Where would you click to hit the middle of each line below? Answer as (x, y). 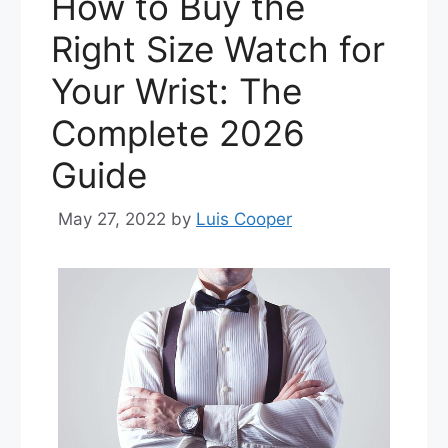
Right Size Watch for (218, 48)
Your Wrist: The (176, 90)
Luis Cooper (244, 219)
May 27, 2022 (112, 219)
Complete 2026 (178, 132)
